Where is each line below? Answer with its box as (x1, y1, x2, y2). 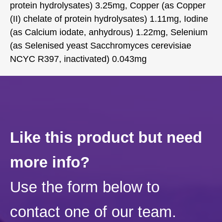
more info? (10, 153, 90, 171)
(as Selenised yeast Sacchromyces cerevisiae (10, 40, 191, 51)
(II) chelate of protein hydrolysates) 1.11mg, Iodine (10, 13, 208, 24)
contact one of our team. (10, 203, 176, 221)
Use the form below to (10, 178, 160, 196)
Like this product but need (10, 128, 202, 146)
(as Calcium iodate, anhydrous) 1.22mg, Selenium (10, 27, 208, 37)
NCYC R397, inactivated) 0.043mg (10, 54, 147, 64)
